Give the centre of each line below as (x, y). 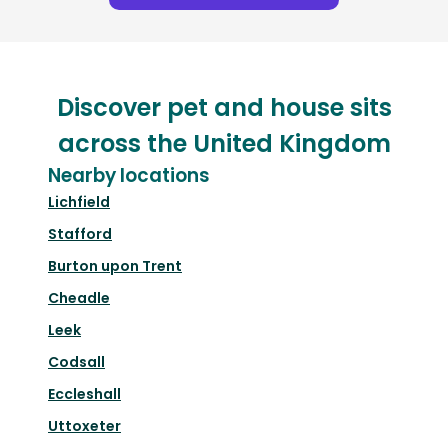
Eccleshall (84, 394)
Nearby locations (129, 176)
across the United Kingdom (224, 144)
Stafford (80, 234)
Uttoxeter (84, 426)
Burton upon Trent (115, 266)
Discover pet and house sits (224, 108)
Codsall (76, 362)
